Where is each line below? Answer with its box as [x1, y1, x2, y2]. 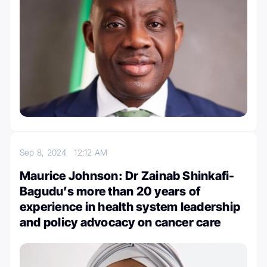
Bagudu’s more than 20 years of [20, 184, 201, 199]
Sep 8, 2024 [20, 147, 74, 158]
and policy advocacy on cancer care [20, 215, 221, 230]
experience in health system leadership [20, 200, 241, 215]
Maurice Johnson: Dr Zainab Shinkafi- [20, 169, 235, 184]
